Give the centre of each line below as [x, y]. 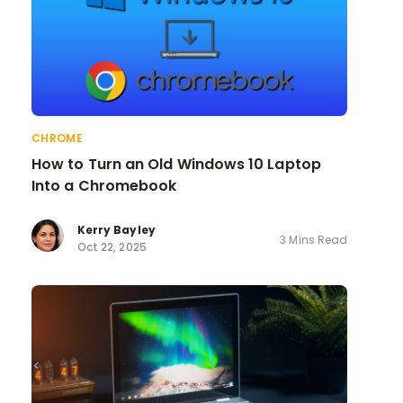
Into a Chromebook [106, 185]
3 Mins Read [313, 239]
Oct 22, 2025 [112, 247]
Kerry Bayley [116, 230]
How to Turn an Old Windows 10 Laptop [176, 164]
